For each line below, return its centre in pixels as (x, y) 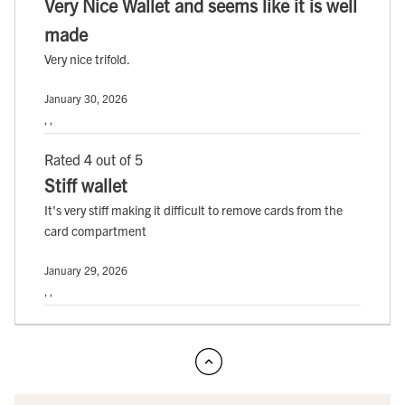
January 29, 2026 (86, 270)
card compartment (95, 231)
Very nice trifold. (87, 59)
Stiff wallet (86, 185)
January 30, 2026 (86, 99)
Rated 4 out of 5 (94, 160)
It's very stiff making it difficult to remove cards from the (193, 210)
